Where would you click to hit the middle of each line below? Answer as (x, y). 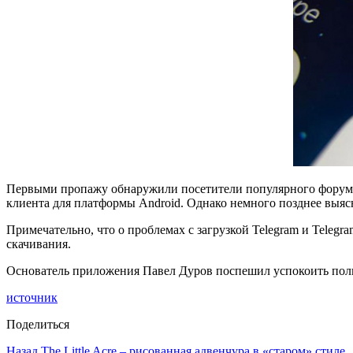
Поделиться (38, 324)
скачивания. (39, 243)
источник (32, 297)
